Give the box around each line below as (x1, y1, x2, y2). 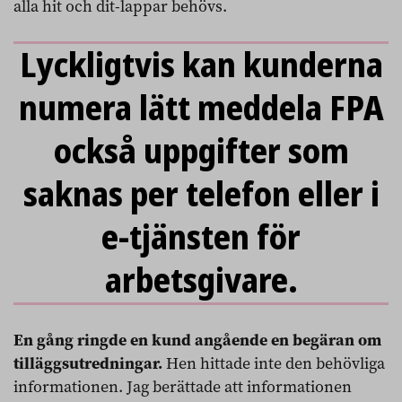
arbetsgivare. (104, 255, 298, 306)
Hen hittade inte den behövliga (162, 353, 385, 374)
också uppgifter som (53, 126, 349, 177)
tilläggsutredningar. (13, 353, 162, 373)
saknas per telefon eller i (22, 169, 380, 220)
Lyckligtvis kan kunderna (19, 39, 383, 91)
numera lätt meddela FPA (18, 83, 384, 134)
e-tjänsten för (101, 212, 301, 263)
